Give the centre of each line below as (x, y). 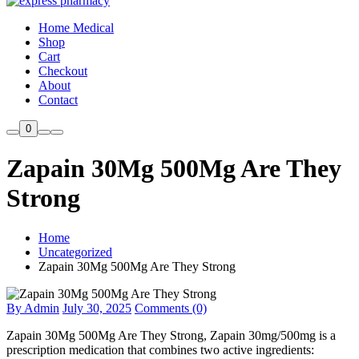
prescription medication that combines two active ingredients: (160, 349)
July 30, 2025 (97, 308)
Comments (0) (171, 308)
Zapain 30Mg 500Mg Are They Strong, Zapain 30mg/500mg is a (171, 335)
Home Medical (76, 27)
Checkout (63, 71)
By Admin (33, 308)
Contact (58, 99)
